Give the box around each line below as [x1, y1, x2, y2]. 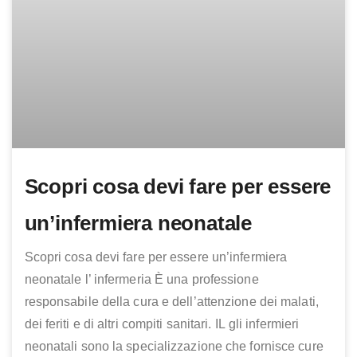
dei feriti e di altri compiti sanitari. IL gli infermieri [24, 316, 300, 331]
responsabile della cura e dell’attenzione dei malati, [24, 294, 319, 308]
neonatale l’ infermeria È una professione [24, 272, 259, 286]
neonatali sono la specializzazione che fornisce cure [24, 339, 324, 353]
